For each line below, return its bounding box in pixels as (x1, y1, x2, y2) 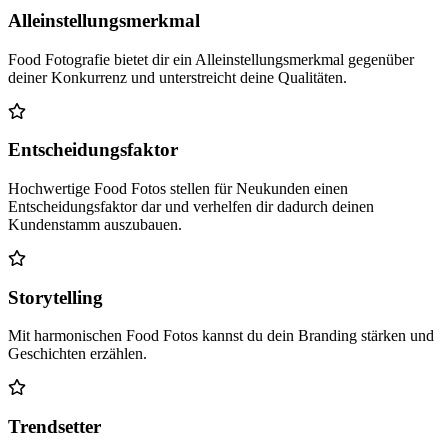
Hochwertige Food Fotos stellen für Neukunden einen (8, 179, 348, 197)
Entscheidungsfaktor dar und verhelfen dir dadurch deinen (8, 197, 374, 215)
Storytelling (8, 286, 103, 308)
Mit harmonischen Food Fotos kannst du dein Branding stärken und (8, 327, 434, 345)
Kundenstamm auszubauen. (8, 215, 182, 233)
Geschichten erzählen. (8, 345, 147, 363)
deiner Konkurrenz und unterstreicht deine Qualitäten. (8, 68, 347, 86)
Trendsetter (8, 416, 101, 438)
